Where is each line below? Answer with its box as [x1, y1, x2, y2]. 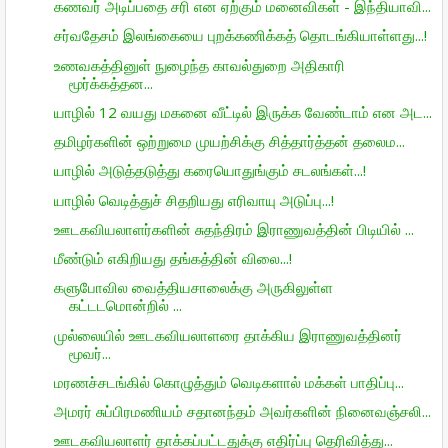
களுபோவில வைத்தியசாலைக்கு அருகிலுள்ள [53, 277, 333, 298]
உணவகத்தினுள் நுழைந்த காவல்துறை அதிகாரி [53, 54, 345, 75]
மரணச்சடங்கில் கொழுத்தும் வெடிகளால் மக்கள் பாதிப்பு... [53, 371, 404, 392]
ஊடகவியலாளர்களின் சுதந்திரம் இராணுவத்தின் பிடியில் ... [53, 218, 414, 239]
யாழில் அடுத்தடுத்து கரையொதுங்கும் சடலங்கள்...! [53, 160, 366, 181]
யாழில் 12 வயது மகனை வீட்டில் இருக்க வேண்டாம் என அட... [53, 101, 432, 122]
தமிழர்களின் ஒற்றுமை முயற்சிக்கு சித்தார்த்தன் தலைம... [53, 131, 405, 151]
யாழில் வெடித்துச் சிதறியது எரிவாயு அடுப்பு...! [53, 189, 334, 210]
